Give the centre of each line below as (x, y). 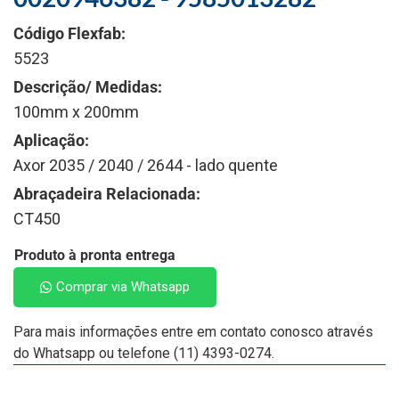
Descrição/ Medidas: (88, 86)
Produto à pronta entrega (95, 255)
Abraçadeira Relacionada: (107, 193)
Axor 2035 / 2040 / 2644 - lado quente (146, 165)
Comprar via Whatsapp (123, 286)
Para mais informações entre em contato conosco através (193, 331)
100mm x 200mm (76, 111)
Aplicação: (51, 140)
